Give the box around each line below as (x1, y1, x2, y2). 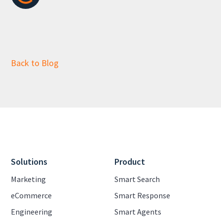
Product (114, 155, 145, 167)
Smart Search (114, 174, 160, 184)
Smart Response (114, 190, 170, 200)
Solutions (11, 155, 48, 167)
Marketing (11, 174, 46, 184)
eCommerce (11, 190, 52, 200)
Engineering (11, 206, 53, 217)
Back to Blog (11, 57, 59, 69)
